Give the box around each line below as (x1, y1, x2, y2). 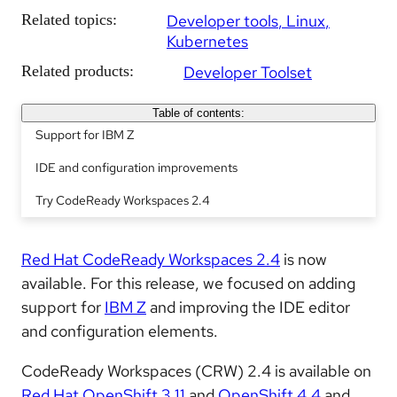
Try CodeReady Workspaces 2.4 (35, 192, 210, 208)
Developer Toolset (183, 62, 312, 82)
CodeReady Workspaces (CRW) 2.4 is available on (21, 361, 371, 381)
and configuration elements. (21, 321, 218, 341)
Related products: (21, 62, 134, 80)
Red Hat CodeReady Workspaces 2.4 (21, 249, 280, 269)
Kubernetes (167, 31, 248, 51)
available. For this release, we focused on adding (21, 273, 355, 293)
